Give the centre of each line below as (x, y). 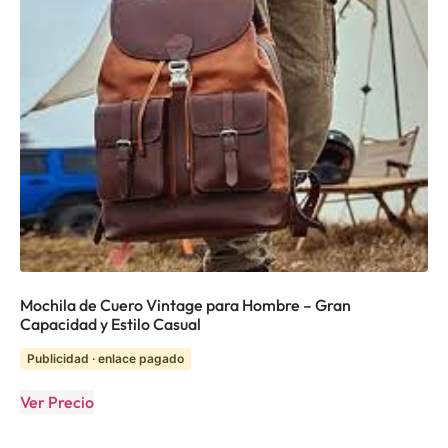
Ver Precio (57, 402)
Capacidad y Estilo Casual (110, 324)
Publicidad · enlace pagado (105, 358)
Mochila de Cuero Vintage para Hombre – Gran (185, 305)
